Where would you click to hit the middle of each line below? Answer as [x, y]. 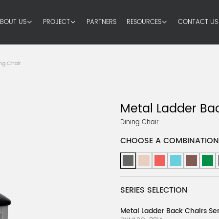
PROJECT [56, 22]
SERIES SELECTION [154, 190]
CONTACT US [198, 22]
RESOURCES [144, 22]
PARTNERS [101, 22]
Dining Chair [139, 123]
